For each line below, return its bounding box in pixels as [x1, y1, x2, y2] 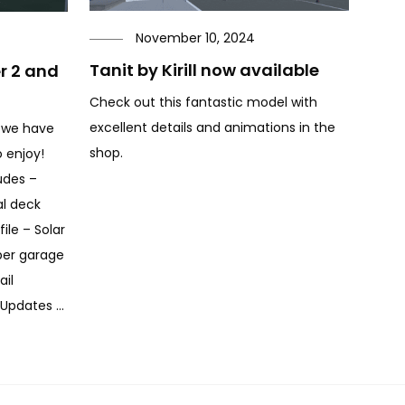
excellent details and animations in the [89, 118, 335, 137]
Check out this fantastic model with [89, 92, 317, 111]
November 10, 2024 [136, 28, 255, 47]
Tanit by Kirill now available [89, 58, 319, 81]
